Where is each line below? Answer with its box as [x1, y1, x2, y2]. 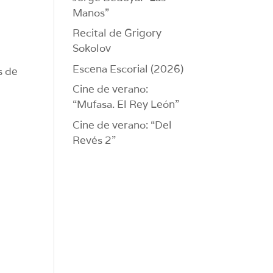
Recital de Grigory [73, 26, 162, 40]
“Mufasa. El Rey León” [73, 97, 180, 112]
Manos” [73, 5, 110, 19]
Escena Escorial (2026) [73, 62, 184, 76]
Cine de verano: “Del [73, 118, 172, 132]
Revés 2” [73, 133, 116, 147]
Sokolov [73, 41, 112, 55]
